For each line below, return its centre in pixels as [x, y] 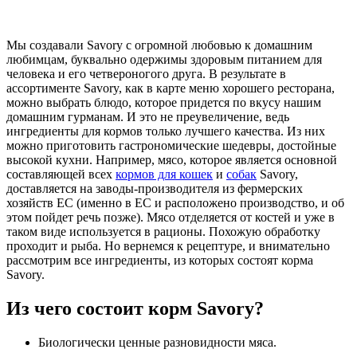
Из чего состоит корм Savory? [135, 309]
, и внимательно [286, 246]
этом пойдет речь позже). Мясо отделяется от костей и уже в [171, 218]
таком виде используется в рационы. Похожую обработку [163, 232]
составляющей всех [61, 175]
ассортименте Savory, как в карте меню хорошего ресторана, [171, 88]
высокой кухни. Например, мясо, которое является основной [172, 160]
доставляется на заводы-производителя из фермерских [155, 189]
